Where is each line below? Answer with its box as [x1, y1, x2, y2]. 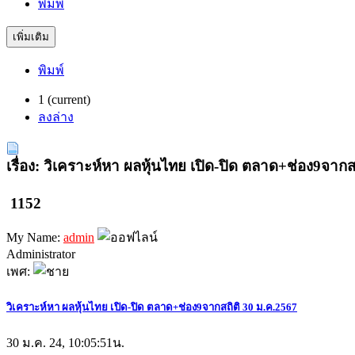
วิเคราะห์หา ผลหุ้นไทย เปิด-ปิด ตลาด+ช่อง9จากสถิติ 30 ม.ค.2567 [6, 300, 297, 313]
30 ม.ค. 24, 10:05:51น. [6, 336, 124, 350]
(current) [48, 93, 90, 107]
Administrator [6, 246, 75, 261]
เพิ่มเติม [13, 31, 49, 44]
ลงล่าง [38, 110, 74, 124]
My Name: [6, 230, 63, 244]
